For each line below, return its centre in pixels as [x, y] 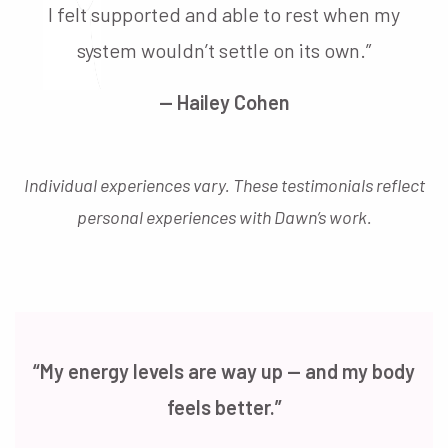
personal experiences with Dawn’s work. [224, 216]
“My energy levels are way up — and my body [224, 370]
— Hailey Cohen [224, 101]
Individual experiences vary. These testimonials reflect [224, 184]
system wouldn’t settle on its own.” [224, 49]
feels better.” [224, 406]
